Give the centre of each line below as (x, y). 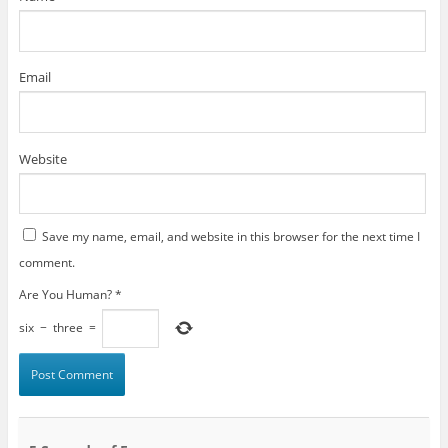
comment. (46, 262)
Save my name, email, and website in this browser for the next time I (230, 236)
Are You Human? (65, 294)
